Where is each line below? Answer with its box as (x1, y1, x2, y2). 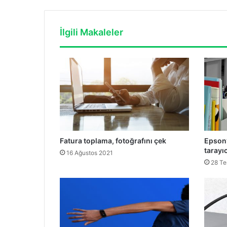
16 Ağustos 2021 (66, 148, 113, 157)
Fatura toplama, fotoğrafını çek (60, 136, 166, 145)
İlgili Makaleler (60, 27, 123, 38)
